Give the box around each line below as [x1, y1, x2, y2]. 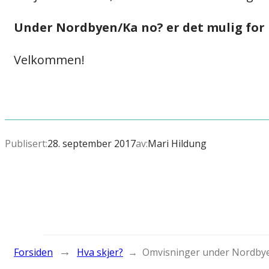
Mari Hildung [148, 137, 207, 151]
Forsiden [14, 246, 53, 259]
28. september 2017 [47, 137, 136, 151]
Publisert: [5, 137, 47, 151]
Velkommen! [14, 52, 85, 68]
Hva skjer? [77, 246, 123, 259]
